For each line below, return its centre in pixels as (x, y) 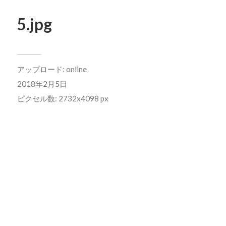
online (76, 69)
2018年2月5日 (42, 84)
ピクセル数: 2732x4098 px (63, 98)
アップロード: (41, 69)
